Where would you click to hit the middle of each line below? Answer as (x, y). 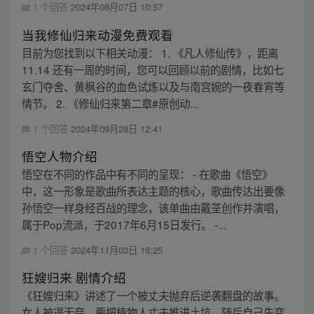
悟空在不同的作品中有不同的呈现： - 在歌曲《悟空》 (147, 173)
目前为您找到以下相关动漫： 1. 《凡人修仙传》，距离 (150, 52)
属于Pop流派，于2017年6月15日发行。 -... (124, 224)
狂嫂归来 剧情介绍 (74, 277)
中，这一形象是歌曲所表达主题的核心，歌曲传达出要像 (153, 190)
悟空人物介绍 (59, 156)
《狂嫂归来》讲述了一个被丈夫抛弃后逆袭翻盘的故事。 (153, 295)
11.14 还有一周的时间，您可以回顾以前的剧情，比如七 (152, 69)
